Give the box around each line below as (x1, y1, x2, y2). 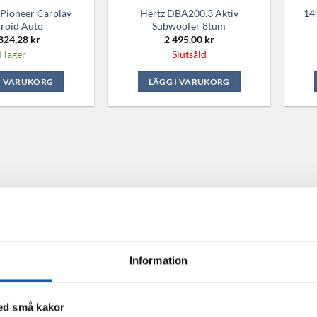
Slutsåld (171, 47, 207, 60)
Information (129, 254, 188, 267)
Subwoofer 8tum (152, 19, 226, 32)
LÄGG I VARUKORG (148, 76, 230, 86)
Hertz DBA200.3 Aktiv (139, 6, 238, 19)
